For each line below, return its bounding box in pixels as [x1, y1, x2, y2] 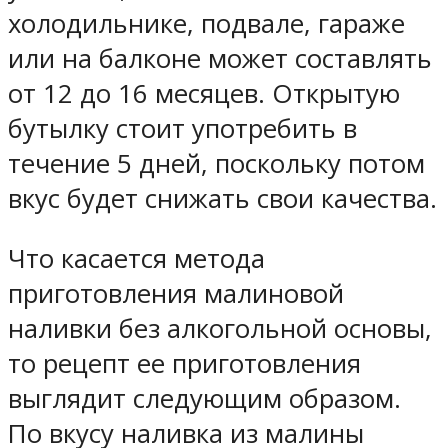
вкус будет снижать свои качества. [8, 180, 437, 216]
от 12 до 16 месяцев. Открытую [8, 75, 400, 111]
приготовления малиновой [8, 276, 344, 312]
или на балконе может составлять [8, 40, 432, 76]
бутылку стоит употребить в [8, 110, 357, 146]
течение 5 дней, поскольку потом [8, 145, 425, 181]
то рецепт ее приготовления [8, 346, 361, 382]
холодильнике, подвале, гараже [8, 5, 405, 41]
